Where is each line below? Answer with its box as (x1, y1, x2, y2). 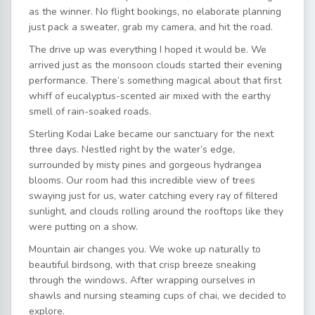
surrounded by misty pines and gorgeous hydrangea (29, 157, 262, 172)
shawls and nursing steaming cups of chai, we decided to (29, 288, 286, 302)
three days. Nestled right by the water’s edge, (29, 142, 235, 156)
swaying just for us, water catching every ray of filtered (29, 188, 278, 202)
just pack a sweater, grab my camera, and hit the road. (29, 20, 273, 34)
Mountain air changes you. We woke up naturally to (29, 242, 261, 256)
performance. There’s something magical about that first (29, 73, 281, 87)
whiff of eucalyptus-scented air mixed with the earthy (29, 89, 271, 103)
